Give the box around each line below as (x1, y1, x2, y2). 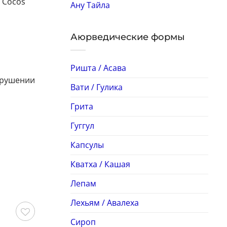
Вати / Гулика (70, 81, 123, 93)
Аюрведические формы (70, 31, 185, 43)
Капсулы (70, 139, 104, 150)
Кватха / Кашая (70, 158, 130, 170)
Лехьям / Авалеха (70, 197, 139, 208)
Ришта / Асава (70, 62, 126, 73)
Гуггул (70, 120, 94, 131)
